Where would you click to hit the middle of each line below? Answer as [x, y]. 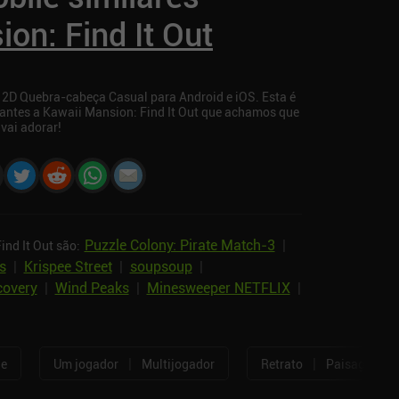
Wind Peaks [92, 288]
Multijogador [178, 363]
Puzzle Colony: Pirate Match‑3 [179, 245]
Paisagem [354, 363]
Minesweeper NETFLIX [218, 288]
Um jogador [85, 363]
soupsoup [161, 267]
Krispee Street [68, 267]
